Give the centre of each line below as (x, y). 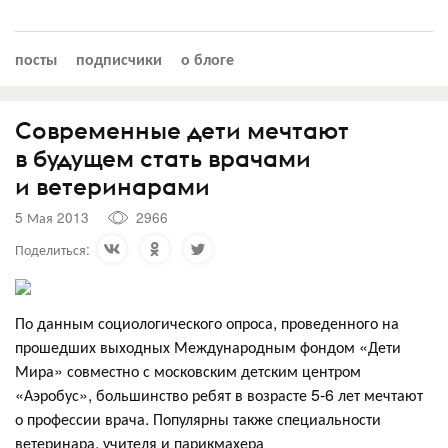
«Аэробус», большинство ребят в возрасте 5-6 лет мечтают (219, 394)
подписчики (119, 58)
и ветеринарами (112, 185)
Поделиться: (52, 248)
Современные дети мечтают (182, 129)
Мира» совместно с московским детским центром (188, 370)
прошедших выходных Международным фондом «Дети (208, 346)
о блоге (207, 58)
